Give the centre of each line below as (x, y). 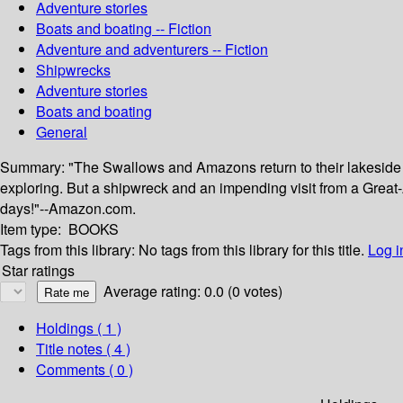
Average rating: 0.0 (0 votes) (193, 291)
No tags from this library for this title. (251, 250)
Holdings (65, 328)
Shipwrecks (73, 70)
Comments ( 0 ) (85, 370)
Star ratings (38, 271)
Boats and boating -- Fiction (124, 29)
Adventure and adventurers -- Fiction (152, 49)
